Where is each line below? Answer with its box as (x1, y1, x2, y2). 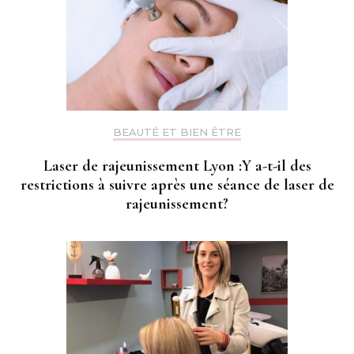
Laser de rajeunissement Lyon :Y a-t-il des (43, 156, 311, 176)
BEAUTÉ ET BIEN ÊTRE (113, 126, 241, 139)
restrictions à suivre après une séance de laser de (20, 175, 334, 195)
